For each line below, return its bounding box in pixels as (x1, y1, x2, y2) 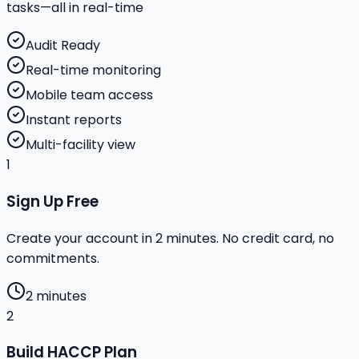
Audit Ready (26, 36, 100, 55)
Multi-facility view (26, 135, 135, 155)
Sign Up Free (6, 190, 99, 212)
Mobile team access (26, 86, 153, 105)
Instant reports (26, 111, 122, 130)
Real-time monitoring (26, 61, 161, 80)
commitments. (6, 248, 99, 268)
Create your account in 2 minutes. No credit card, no (6, 228, 334, 248)
